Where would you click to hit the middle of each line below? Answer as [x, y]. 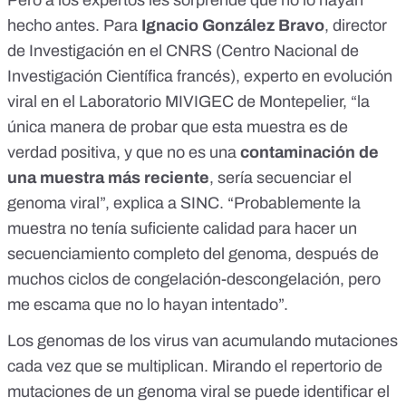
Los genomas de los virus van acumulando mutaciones [203, 341]
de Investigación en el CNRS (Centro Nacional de [183, 51]
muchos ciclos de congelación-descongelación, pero [194, 280]
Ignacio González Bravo [233, 26]
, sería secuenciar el [280, 178]
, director [356, 26]
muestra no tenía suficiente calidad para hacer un [182, 229]
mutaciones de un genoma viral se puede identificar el [198, 392]
